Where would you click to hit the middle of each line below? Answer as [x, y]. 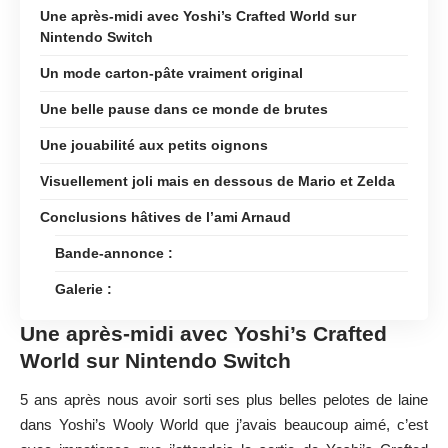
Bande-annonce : [114, 252]
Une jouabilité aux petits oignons [154, 144]
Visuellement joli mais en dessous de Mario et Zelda [217, 180]
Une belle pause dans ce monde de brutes [184, 108]
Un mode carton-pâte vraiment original [171, 72]
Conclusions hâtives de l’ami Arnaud [165, 216]
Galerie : [83, 288]
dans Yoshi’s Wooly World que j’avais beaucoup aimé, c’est [224, 425]
